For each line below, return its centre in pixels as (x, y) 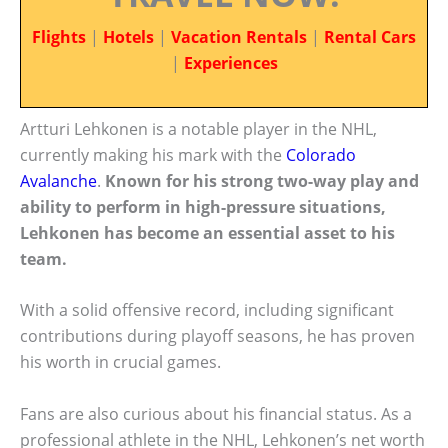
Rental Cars (370, 37)
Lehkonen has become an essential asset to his (207, 232)
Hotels (128, 37)
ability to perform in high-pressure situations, (203, 206)
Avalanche (58, 180)
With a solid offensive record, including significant (207, 310)
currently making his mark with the (153, 154)
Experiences (230, 63)
